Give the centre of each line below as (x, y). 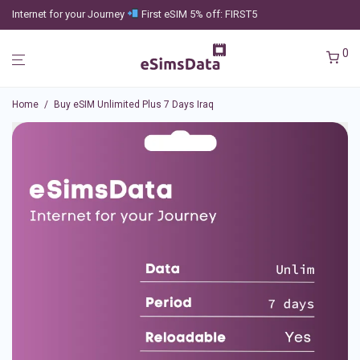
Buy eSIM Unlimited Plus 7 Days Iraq (134, 104)
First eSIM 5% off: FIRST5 (198, 14)
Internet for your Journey (70, 14)
